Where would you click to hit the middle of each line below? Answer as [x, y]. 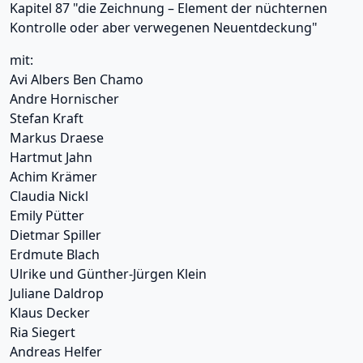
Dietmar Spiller [56, 235]
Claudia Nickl [49, 196]
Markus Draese [57, 138]
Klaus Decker [50, 313]
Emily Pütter [47, 216]
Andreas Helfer [56, 352]
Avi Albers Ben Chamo [77, 80]
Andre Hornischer [64, 99]
